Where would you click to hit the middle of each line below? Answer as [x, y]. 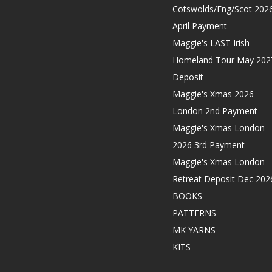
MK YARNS [194, 230]
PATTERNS [194, 213]
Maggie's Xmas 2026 [213, 94]
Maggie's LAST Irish [211, 43]
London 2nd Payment [215, 111]
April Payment [199, 26]
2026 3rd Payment [208, 145]
